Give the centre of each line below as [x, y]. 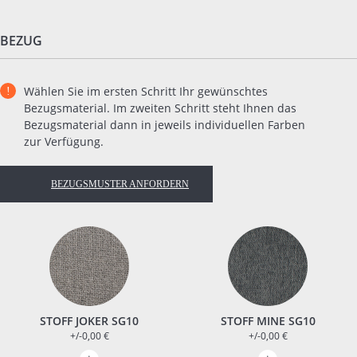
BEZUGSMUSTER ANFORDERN [120, 184]
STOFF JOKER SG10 [89, 321]
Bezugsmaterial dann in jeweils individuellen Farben [165, 125]
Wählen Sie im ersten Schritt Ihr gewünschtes [146, 92]
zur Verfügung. [64, 142]
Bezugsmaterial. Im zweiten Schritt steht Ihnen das [160, 108]
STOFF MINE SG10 [268, 321]
